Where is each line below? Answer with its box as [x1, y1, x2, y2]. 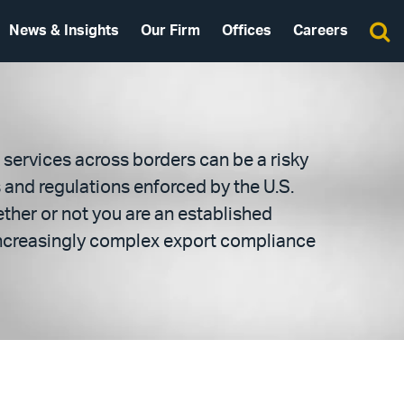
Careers [293, 23, 348, 38]
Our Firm [141, 23, 200, 38]
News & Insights [9, 23, 119, 38]
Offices [222, 23, 271, 38]
